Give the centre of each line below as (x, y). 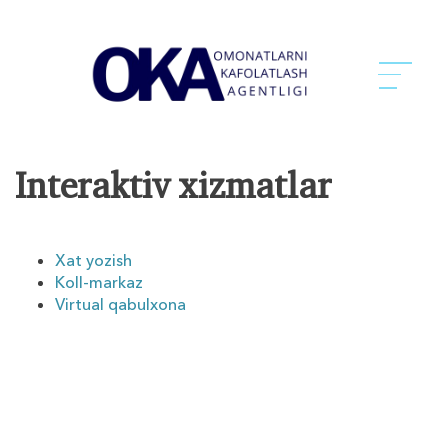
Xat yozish (93, 260)
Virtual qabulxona (120, 304)
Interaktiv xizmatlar (173, 189)
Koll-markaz (99, 282)
